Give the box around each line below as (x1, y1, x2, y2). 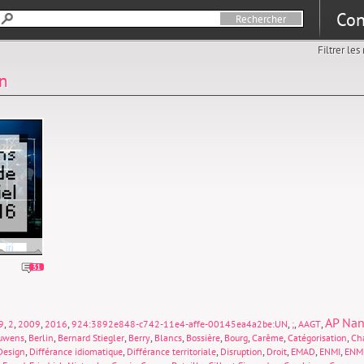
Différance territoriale (127, 345, 216, 357)
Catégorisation (288, 331, 347, 344)
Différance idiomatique (29, 345, 123, 357)
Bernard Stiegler (58, 331, 124, 344)
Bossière (186, 331, 220, 344)
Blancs (154, 331, 182, 344)
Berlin (28, 331, 54, 344)
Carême (252, 331, 284, 344)
